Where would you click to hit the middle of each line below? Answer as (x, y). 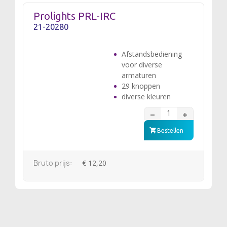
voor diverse (142, 65)
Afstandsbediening (152, 54)
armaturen (139, 75)
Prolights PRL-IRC (74, 16)
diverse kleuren (146, 97)
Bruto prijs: (53, 163)
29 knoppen (141, 86)
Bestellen (170, 130)
